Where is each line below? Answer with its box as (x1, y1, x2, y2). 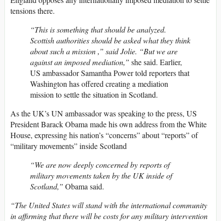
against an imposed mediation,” (30, 57, 129, 68)
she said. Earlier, (129, 57, 182, 68)
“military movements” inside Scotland (10, 141, 127, 151)
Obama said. (63, 181, 104, 192)
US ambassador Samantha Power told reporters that (30, 68, 189, 78)
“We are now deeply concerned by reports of (30, 159, 170, 170)
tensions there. (10, 5, 55, 16)
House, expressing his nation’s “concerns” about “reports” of (10, 130, 198, 141)
